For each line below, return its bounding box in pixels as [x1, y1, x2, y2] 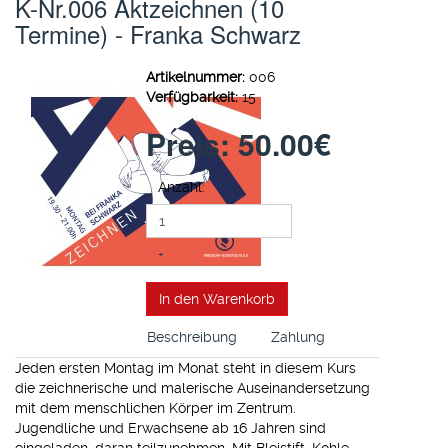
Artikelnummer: [146, 69, 246, 85]
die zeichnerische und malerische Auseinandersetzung [15, 380, 370, 396]
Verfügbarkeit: [146, 89, 239, 105]
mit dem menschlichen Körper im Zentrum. [15, 400, 296, 416]
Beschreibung [147, 329, 238, 345]
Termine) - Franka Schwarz [15, 16, 301, 51]
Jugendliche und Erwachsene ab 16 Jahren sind [15, 420, 326, 436]
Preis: [146, 122, 239, 165]
